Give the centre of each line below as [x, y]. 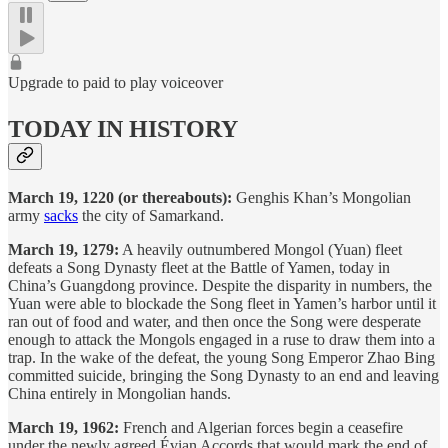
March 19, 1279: [63, 250]
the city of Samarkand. [151, 216]
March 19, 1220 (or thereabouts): [120, 198]
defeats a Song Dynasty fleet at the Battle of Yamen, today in [199, 268]
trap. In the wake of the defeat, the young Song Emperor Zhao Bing [221, 358]
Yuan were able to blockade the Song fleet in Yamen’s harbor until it [222, 304]
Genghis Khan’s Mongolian [321, 198]
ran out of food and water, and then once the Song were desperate [214, 322]
